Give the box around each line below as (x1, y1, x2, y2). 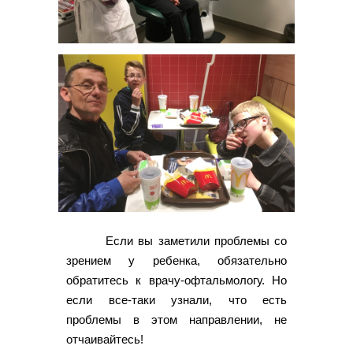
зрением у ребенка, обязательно (66, 254, 287, 268)
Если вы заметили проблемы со (106, 234, 287, 248)
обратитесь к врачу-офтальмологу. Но (66, 273, 287, 288)
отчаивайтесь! (66, 333, 143, 347)
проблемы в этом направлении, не (66, 313, 287, 327)
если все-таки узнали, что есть (66, 293, 287, 307)
